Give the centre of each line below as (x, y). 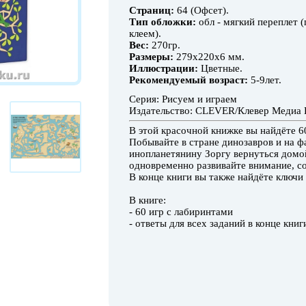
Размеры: (151, 57)
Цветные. (220, 68)
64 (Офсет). (201, 10)
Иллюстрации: (164, 68)
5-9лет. (265, 80)
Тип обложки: (163, 22)
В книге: (148, 200)
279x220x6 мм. (209, 57)
